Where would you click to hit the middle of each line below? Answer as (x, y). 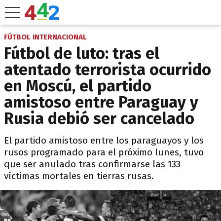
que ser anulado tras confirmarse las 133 (92, 164)
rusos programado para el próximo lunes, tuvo (104, 152)
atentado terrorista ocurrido (108, 70)
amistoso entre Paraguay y (101, 102)
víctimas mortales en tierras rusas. (79, 176)
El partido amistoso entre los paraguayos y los (104, 140)
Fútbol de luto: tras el (82, 53)
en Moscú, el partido (78, 86)
